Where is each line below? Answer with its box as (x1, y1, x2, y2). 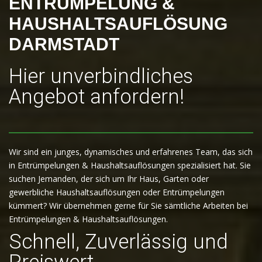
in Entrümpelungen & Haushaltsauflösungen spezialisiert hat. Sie (9, 160, 251, 171)
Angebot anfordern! (9, 85, 184, 109)
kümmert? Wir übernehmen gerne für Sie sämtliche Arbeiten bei (9, 200, 248, 211)
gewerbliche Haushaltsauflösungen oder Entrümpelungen (9, 187, 225, 198)
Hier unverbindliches (9, 64, 193, 88)
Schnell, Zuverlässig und (9, 230, 228, 254)
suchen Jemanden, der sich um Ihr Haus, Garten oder (9, 173, 209, 184)
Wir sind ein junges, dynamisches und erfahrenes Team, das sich (9, 146, 253, 157)
